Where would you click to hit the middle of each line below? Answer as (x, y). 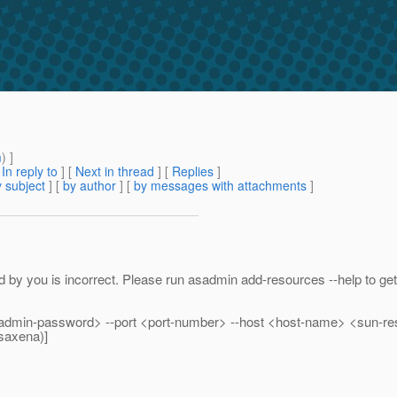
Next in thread (115, 171)
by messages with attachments (220, 186)
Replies (193, 171)
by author (90, 186)
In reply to (30, 171)
